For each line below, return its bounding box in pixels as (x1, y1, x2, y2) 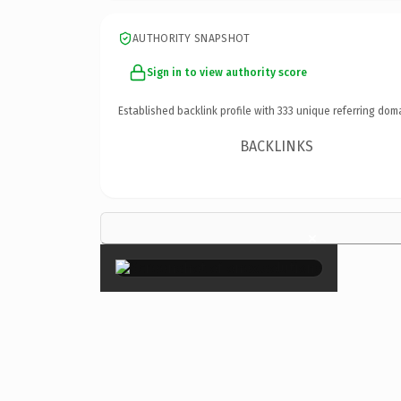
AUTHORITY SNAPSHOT (132, 31, 251, 45)
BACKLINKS (240, 137, 314, 155)
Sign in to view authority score (147, 65, 307, 79)
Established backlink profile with (118, 104, 277, 117)
